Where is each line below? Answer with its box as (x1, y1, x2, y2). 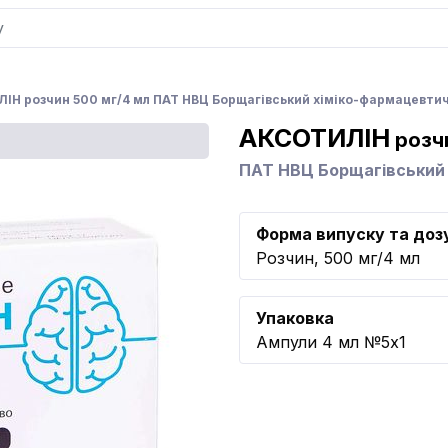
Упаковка (256, 308, 334, 328)
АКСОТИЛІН (239, 123, 390, 153)
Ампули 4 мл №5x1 (256, 332, 406, 352)
